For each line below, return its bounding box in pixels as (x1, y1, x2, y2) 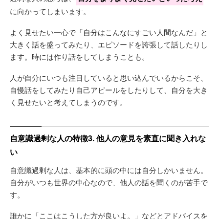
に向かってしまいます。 (10, 6, 90, 16)
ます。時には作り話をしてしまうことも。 (10, 51, 149, 62)
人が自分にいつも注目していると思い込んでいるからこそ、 (10, 72, 208, 83)
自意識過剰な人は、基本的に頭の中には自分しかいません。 (10, 165, 208, 175)
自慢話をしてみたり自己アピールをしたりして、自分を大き (10, 85, 208, 95)
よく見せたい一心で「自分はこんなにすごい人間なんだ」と (10, 27, 208, 37)
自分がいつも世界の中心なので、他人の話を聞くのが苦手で (10, 177, 208, 187)
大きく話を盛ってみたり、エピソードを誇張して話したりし (10, 39, 208, 49)
